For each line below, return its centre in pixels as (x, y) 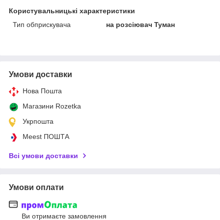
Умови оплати (36, 188)
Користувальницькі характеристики (72, 11)
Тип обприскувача (42, 25)
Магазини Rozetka (52, 106)
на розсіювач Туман (141, 25)
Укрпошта (38, 122)
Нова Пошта (42, 91)
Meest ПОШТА (46, 137)
